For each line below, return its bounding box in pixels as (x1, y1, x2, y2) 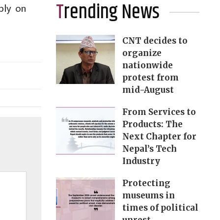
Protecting (122, 178, 170, 189)
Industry (122, 156, 160, 167)
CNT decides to (122, 35, 188, 47)
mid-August (122, 84, 174, 96)
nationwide (122, 60, 173, 71)
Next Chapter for (122, 131, 196, 142)
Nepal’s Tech (122, 143, 177, 155)
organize (122, 48, 162, 59)
